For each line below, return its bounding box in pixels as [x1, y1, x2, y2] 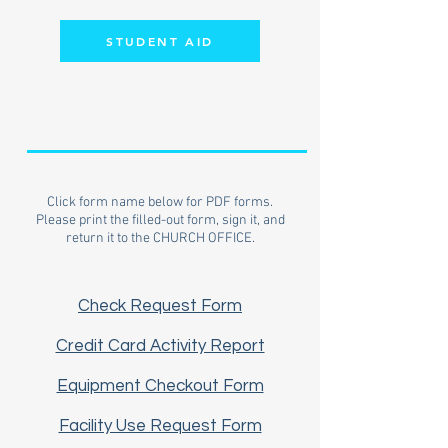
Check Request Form [78, 297, 242, 315]
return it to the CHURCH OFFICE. [65, 230, 255, 247]
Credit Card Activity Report [55, 337, 265, 355]
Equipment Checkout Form [56, 377, 264, 395]
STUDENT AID [106, 33, 214, 49]
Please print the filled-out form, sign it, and [35, 212, 285, 229]
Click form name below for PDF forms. [47, 194, 273, 211]
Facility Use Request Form [58, 417, 262, 435]
